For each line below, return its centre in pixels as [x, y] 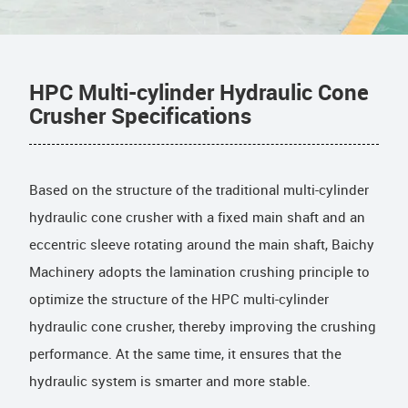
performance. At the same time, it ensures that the [185, 355]
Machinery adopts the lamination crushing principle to [199, 273]
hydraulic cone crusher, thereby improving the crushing [203, 327]
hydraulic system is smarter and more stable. [170, 382]
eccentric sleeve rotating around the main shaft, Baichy [202, 245]
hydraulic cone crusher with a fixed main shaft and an [197, 218]
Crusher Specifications [140, 117]
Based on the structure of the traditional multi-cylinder [199, 191]
